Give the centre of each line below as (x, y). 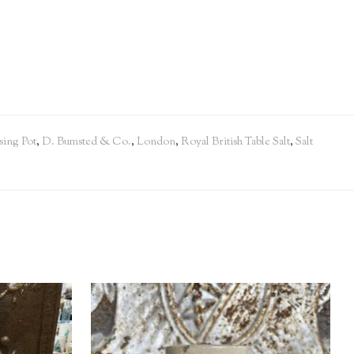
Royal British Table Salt (235, 142)
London (156, 142)
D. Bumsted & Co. (87, 142)
